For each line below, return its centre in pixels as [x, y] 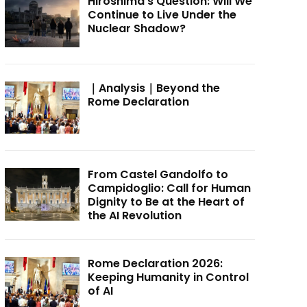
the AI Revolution [135, 216]
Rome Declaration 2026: [156, 264]
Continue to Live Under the [162, 15]
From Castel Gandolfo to [158, 175]
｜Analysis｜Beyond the [154, 88]
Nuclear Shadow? [137, 29]
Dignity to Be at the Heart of [167, 202]
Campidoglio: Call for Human [170, 188]
